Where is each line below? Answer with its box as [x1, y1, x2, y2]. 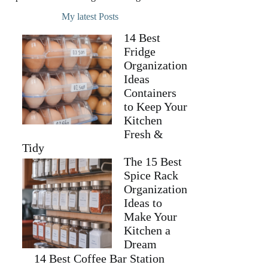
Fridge [124, 45, 156, 58]
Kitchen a [124, 224, 171, 237]
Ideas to [124, 196, 163, 209]
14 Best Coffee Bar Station [34, 252, 165, 265]
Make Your [124, 210, 178, 223]
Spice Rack [124, 169, 179, 182]
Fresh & [124, 127, 164, 141]
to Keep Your [124, 100, 188, 113]
